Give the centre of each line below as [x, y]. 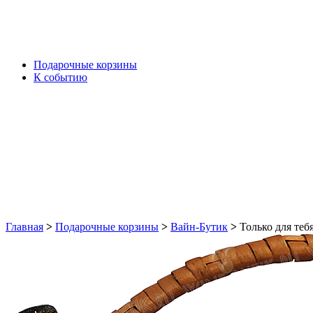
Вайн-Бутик [199, 227]
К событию [60, 77]
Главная [24, 227]
